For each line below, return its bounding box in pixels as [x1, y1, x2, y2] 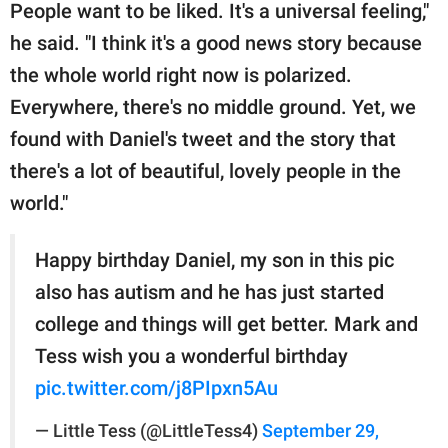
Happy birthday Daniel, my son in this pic [35, 247, 394, 272]
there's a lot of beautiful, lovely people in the [10, 158, 401, 183]
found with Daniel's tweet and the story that [10, 126, 396, 151]
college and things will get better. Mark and [35, 311, 418, 336]
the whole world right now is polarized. [10, 62, 352, 87]
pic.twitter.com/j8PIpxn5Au [35, 375, 278, 400]
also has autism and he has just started [35, 279, 384, 304]
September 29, [262, 420, 379, 441]
